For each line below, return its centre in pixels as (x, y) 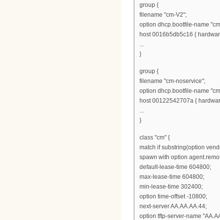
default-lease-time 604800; (175, 167)
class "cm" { (155, 137)
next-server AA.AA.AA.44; (173, 206)
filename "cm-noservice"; (172, 81)
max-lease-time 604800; (172, 177)
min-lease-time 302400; (171, 186)
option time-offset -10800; (173, 196)
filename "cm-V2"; (163, 15)
